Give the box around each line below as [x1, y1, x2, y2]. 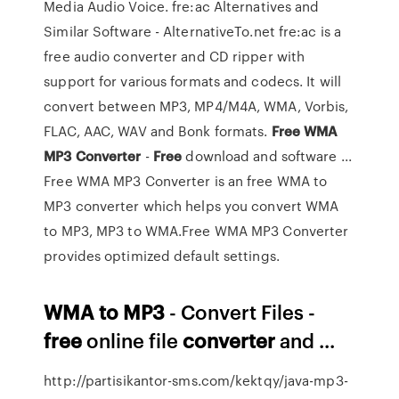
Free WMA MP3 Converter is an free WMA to [44, 171, 328, 191]
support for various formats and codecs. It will [44, 71, 341, 91]
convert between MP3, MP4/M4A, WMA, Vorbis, [44, 96, 349, 116]
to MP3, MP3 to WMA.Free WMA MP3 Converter [44, 221, 349, 240]
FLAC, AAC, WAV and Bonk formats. [44, 121, 272, 141]
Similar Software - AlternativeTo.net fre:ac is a [44, 21, 342, 41]
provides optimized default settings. [44, 246, 280, 265]
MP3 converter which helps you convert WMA [44, 196, 339, 216]
